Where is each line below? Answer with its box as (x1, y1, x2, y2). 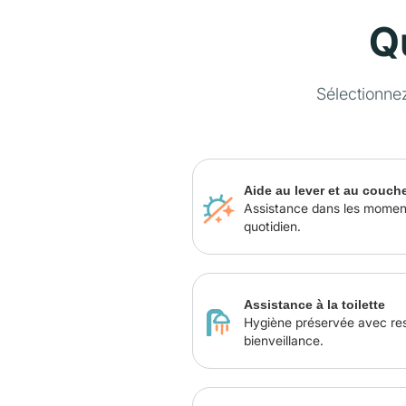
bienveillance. (243, 333, 324, 348)
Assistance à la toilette (243, 297, 385, 312)
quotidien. (243, 218, 301, 234)
